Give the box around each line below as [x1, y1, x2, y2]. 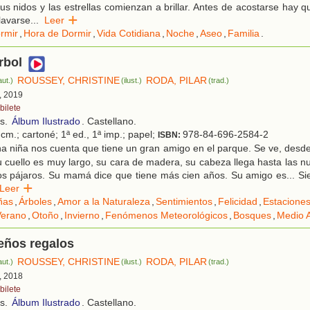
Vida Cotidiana [97, 28, 161, 39]
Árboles [19, 196, 52, 208]
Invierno [64, 210, 100, 221]
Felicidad [218, 196, 257, 208]
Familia [228, 28, 259, 39]
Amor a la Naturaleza [57, 196, 150, 208]
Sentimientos [156, 196, 212, 208]
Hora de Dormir [24, 28, 91, 39]
